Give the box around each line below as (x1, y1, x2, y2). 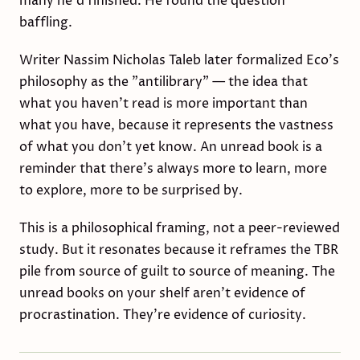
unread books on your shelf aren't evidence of (19, 284, 305, 302)
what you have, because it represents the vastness (19, 117, 333, 134)
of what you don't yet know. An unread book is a (19, 138, 322, 156)
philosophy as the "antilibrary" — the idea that (19, 73, 308, 91)
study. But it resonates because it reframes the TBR (19, 241, 338, 259)
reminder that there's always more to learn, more (19, 160, 327, 178)
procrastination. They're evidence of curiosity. (19, 306, 306, 324)
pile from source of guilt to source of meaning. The (19, 263, 335, 280)
